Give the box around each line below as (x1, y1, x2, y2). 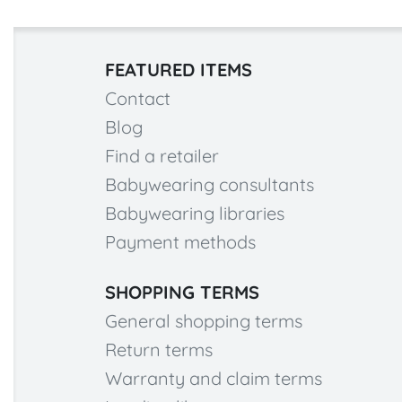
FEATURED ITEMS (105, 58, 252, 81)
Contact (105, 87, 170, 109)
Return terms (105, 338, 213, 361)
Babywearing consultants (105, 173, 314, 196)
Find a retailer (105, 144, 219, 167)
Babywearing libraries (105, 202, 284, 224)
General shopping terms (105, 310, 302, 332)
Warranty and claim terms (105, 367, 322, 389)
